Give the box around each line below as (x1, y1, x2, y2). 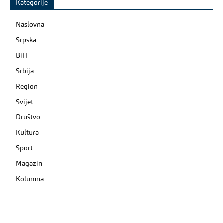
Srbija (16, 68, 34, 75)
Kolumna (16, 176, 44, 183)
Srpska (16, 37, 36, 44)
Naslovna (16, 21, 44, 29)
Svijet (16, 99, 33, 106)
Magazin (16, 160, 42, 168)
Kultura (16, 129, 39, 137)
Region (16, 83, 38, 91)
